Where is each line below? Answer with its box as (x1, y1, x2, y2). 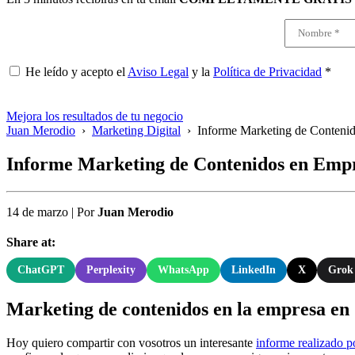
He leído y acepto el (25, 65, 128, 78)
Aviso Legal (128, 65, 189, 78)
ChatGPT (17, 263, 64, 276)
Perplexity (86, 263, 136, 276)
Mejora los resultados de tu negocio (6, 109, 183, 123)
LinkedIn (231, 263, 276, 276)
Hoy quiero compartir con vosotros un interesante (6, 335, 256, 349)
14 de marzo (6, 204, 68, 219)
